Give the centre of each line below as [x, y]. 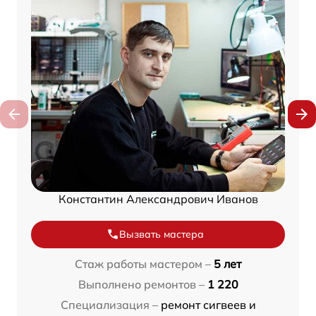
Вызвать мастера [162, 234]
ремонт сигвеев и [208, 304]
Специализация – [109, 304]
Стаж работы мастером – [143, 263]
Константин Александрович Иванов [158, 199]
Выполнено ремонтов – [141, 284]
